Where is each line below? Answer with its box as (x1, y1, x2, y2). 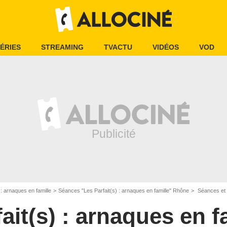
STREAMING (41, 43, 84, 51)
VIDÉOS (153, 43, 179, 51)
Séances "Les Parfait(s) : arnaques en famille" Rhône (58, 187, 189, 194)
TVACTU (104, 43, 132, 51)
